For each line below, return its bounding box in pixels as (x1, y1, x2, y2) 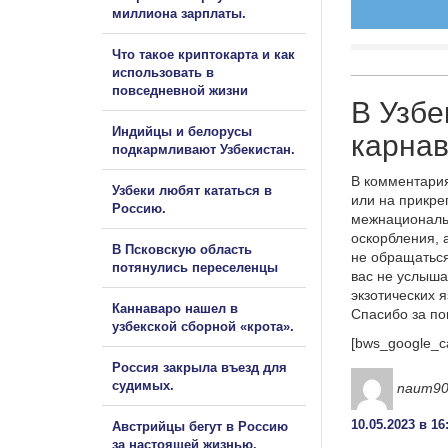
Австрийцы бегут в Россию (112, 418, 288, 434)
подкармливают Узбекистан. (112, 141, 295, 157)
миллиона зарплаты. (112, 5, 246, 21)
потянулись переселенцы (112, 259, 282, 275)
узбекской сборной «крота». (112, 318, 294, 334)
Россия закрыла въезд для (112, 359, 287, 375)
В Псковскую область (112, 241, 252, 257)
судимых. (112, 377, 174, 393)
